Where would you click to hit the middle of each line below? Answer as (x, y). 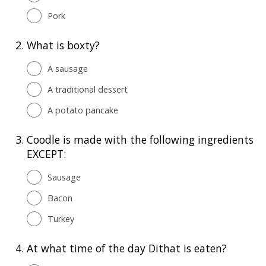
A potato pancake (83, 110)
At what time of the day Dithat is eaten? (127, 248)
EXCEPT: (46, 153)
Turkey (61, 218)
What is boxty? (63, 45)
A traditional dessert (88, 89)
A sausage (68, 68)
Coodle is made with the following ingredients (140, 139)
